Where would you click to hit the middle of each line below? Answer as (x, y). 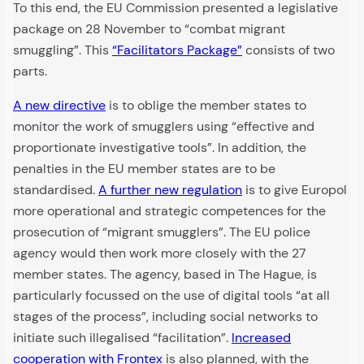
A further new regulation (170, 190)
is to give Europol (295, 190)
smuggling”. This (63, 50)
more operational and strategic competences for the (169, 211)
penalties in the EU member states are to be (144, 169)
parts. (30, 71)
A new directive (59, 106)
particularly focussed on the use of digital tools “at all (171, 296)
